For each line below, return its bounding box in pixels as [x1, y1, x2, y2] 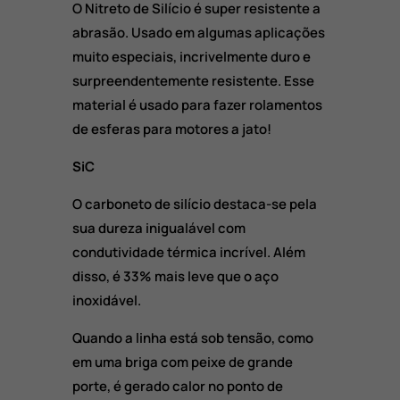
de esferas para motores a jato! [71, 119, 271, 138]
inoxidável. [71, 290, 141, 310]
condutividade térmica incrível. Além [71, 242, 305, 262]
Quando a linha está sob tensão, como [71, 328, 313, 347]
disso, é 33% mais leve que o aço [71, 266, 279, 286]
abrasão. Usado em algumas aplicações [71, 22, 325, 42]
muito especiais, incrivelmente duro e [71, 46, 311, 66]
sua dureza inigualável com [71, 218, 246, 237]
